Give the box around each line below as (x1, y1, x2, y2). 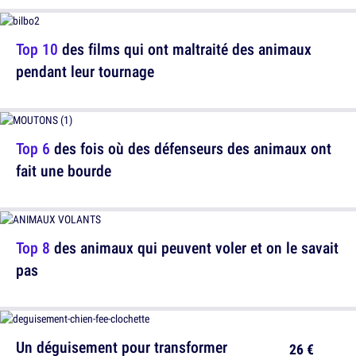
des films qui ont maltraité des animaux (58, 38, 311, 60)
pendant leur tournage (16, 60, 154, 83)
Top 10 (16, 38, 58, 60)
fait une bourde (16, 160, 111, 182)
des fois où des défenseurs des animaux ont (50, 137, 331, 160)
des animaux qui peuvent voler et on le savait (50, 237, 339, 259)
